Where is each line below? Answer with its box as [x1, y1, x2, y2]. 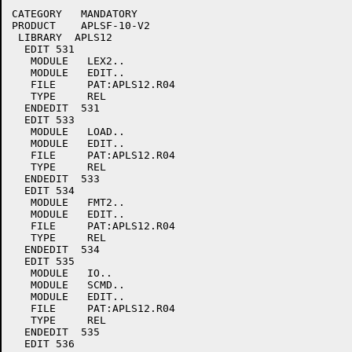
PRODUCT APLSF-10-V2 [12, 20, 150, 31]
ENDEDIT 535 [12, 326, 100, 338]
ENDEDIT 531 [12, 102, 100, 114]
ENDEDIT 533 [12, 173, 100, 185]
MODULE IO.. [12, 267, 112, 279]
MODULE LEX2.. [12, 55, 125, 67]
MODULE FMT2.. [12, 196, 125, 208]
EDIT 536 [12, 338, 75, 350]
